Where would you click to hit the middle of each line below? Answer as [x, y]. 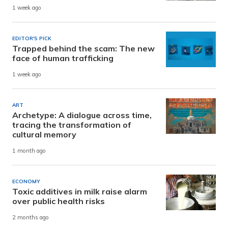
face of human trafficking [63, 58]
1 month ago [29, 151]
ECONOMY [26, 181]
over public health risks [59, 201]
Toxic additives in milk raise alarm [80, 191]
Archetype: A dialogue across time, [82, 115]
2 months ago [31, 218]
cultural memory [44, 134]
